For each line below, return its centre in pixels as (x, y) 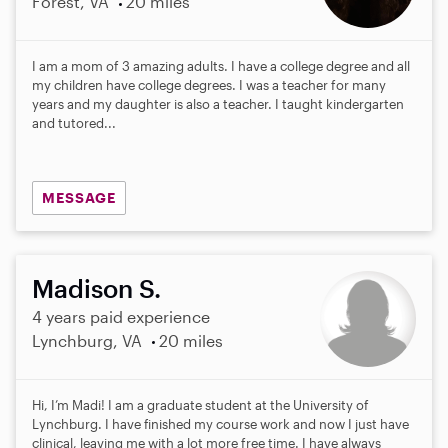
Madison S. (96, 287)
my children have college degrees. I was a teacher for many (209, 85)
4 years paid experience (121, 316)
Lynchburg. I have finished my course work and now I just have (220, 423)
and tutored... (74, 123)
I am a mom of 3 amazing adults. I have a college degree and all (221, 66)
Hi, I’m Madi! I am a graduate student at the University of (200, 404)
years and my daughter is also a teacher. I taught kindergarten (218, 104)
